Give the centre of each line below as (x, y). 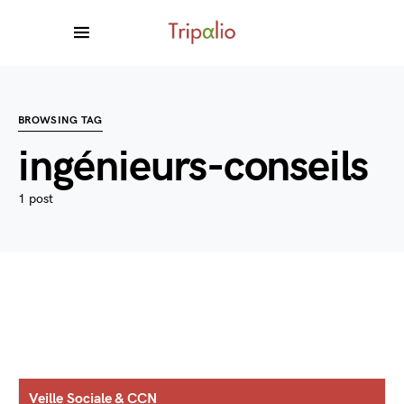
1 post (36, 199)
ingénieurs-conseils (193, 167)
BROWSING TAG (60, 120)
